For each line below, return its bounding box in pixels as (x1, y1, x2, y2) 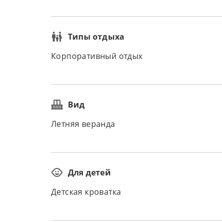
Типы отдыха (68, 31, 125, 42)
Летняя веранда (51, 120, 115, 128)
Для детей (68, 167, 111, 178)
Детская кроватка (51, 188, 121, 196)
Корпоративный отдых (51, 52, 143, 60)
